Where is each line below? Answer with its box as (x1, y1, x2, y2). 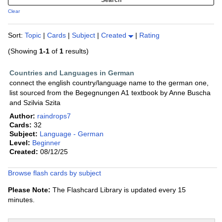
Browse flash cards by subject (8, 169, 101, 177)
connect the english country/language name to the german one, (9, 79, 209, 87)
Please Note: (8, 186, 51, 194)
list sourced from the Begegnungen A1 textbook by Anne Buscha (9, 89, 211, 97)
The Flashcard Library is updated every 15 (51, 186, 186, 194)
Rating (139, 31, 160, 40)
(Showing (8, 47, 39, 55)
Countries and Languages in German (9, 69, 134, 77)
